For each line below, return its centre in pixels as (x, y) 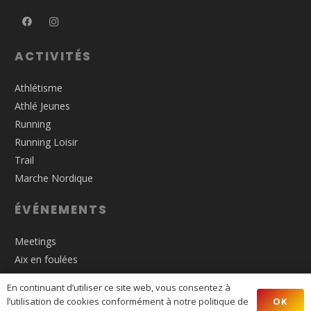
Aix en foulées (46, 259)
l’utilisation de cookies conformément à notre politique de (128, 301)
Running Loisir (46, 142)
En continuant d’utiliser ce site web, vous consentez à (119, 287)
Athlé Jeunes (42, 106)
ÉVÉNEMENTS (61, 209)
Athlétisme (39, 87)
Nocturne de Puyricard (65, 295)
